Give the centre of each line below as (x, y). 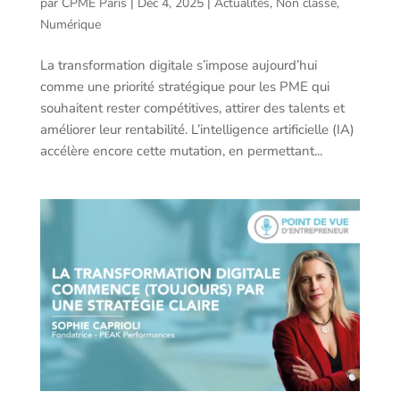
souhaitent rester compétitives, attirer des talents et (192, 108)
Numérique (70, 25)
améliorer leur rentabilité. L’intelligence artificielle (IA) (197, 130)
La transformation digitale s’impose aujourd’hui (178, 66)
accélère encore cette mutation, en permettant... (181, 151)
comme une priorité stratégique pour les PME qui (184, 87)
